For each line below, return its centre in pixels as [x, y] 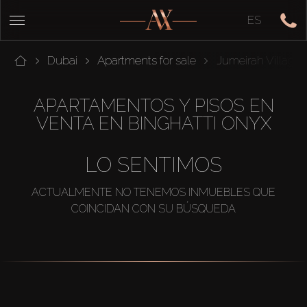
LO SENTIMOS [153, 165]
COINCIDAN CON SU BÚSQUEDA [153, 208]
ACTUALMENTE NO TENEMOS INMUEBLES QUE [153, 192]
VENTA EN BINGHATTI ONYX [153, 123]
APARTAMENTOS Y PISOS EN [153, 106]
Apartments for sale [147, 60]
